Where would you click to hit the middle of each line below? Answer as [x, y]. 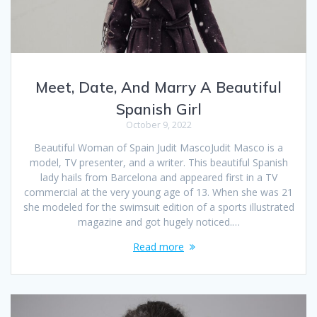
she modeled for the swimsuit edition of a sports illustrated [158, 207]
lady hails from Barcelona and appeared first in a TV [158, 178]
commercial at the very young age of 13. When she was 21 [158, 192]
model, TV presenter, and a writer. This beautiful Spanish [158, 163]
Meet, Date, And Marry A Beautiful [158, 87]
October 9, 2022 [158, 125]
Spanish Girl [158, 109]
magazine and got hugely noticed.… [158, 222]
